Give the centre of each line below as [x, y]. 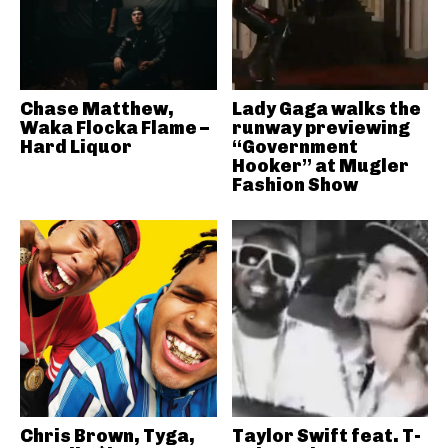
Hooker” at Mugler [320, 166]
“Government [294, 147]
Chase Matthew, [97, 109]
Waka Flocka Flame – [114, 128]
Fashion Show [294, 185]
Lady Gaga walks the [326, 109]
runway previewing [320, 128]
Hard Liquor [76, 147]
